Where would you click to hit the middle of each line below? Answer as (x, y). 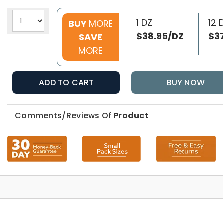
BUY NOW (185, 83)
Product (131, 116)
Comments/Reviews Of (64, 116)
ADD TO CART (66, 83)
